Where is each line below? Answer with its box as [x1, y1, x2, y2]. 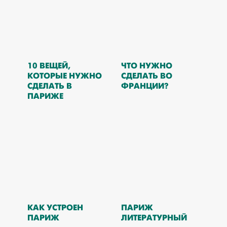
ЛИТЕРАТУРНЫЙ [121, 212, 187, 223]
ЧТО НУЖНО [121, 60, 172, 71]
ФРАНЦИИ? [121, 81, 168, 91]
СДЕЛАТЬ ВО [121, 70, 172, 81]
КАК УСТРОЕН [27, 202, 83, 213]
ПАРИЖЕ [27, 91, 63, 101]
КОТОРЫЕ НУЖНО [27, 70, 102, 81]
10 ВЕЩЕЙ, [27, 60, 70, 71]
